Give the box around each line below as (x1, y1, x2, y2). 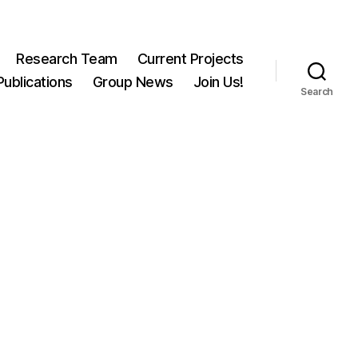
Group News (92, 74, 173, 91)
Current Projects (137, 50, 244, 68)
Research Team (16, 50, 117, 68)
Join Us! (193, 74, 244, 91)
